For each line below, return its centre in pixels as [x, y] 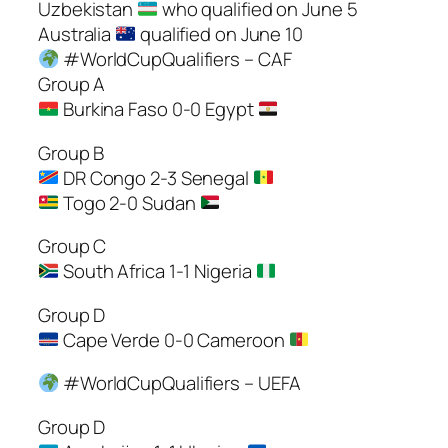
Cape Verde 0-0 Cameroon [174, 339]
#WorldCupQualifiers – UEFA [180, 383]
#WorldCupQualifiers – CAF [175, 59]
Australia [76, 34]
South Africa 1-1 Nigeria [157, 271]
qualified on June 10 [219, 34]
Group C [72, 246]
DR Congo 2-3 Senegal [156, 177]
